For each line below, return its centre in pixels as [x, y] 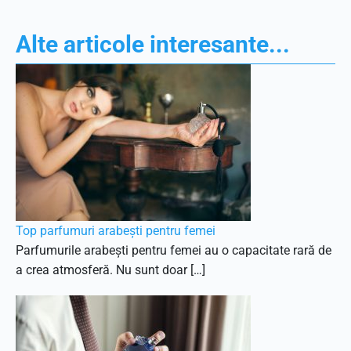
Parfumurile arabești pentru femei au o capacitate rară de [174, 250]
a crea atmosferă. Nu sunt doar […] [110, 270]
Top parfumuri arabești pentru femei [116, 231]
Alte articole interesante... [153, 44]
